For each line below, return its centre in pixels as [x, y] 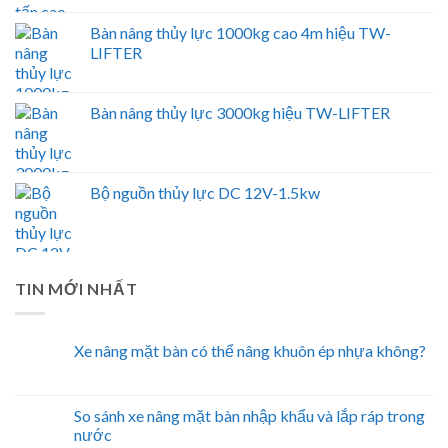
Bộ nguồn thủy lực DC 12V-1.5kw [205, 193]
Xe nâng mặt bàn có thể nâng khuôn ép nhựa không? [250, 350]
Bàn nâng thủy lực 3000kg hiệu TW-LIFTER [240, 113]
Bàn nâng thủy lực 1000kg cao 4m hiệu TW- [240, 33]
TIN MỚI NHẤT [76, 289]
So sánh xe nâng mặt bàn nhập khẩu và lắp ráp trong [249, 415]
